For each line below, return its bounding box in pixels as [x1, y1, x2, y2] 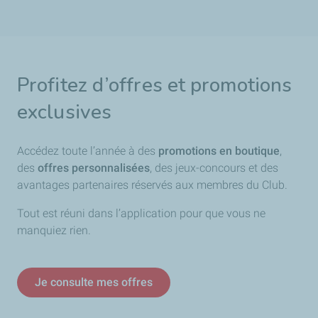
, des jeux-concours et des [150, 161, 278, 175]
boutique [235, 144, 280, 158]
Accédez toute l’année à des [17, 144, 158, 158]
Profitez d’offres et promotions [17, 72, 292, 99]
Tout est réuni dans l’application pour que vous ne [17, 207, 265, 220]
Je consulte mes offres [35, 275, 153, 289]
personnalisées [72, 161, 150, 175]
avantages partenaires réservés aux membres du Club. [17, 178, 287, 192]
